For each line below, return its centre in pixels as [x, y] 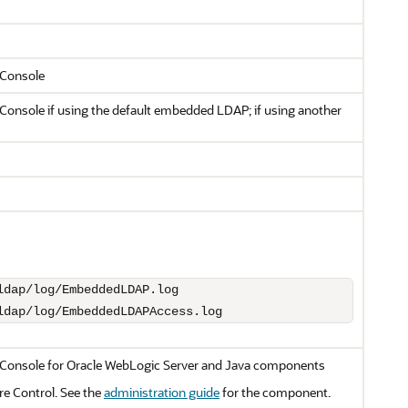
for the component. [275, 392]
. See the [79, 392]
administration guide [162, 392]
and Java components [262, 365]
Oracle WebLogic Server [133, 365]
